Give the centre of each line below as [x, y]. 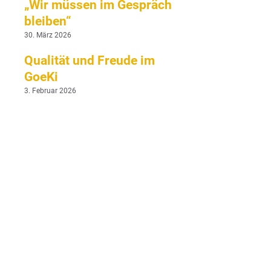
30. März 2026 [48, 35]
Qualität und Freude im [90, 60]
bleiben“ [48, 21]
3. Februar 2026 [50, 90]
